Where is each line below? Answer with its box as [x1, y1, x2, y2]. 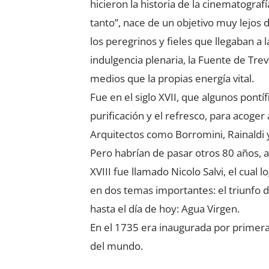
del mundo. [90, 238, 144, 253]
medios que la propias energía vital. [90, 71, 255, 85]
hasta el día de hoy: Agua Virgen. [90, 201, 240, 216]
